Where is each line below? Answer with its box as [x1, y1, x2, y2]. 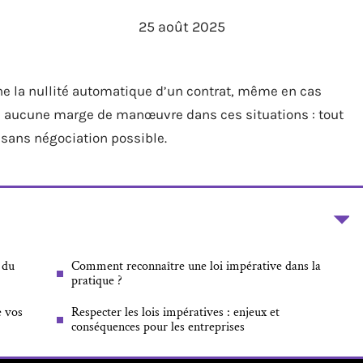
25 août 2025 [138, 18, 225, 36]
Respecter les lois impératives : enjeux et [71, 304, 280, 321]
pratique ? [71, 272, 122, 289]
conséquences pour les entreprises [71, 318, 245, 335]
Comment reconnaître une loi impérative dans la [71, 258, 321, 275]
